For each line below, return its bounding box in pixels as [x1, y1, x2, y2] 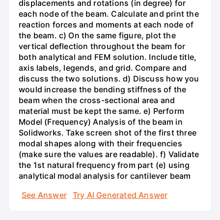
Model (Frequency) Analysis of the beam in [19, 116, 183, 127]
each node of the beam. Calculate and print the [19, 8, 199, 19]
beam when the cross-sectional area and [19, 95, 175, 105]
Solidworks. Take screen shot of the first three [19, 127, 196, 137]
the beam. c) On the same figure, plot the [19, 30, 176, 40]
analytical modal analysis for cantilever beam [19, 170, 191, 181]
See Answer [22, 190, 67, 200]
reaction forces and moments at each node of [19, 19, 194, 29]
